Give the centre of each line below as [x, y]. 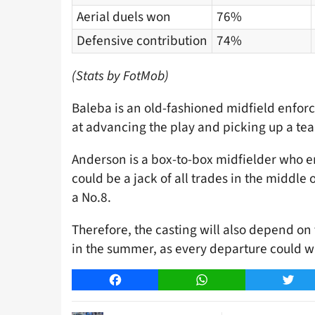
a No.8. [91, 198]
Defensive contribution [142, 40]
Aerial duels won [124, 17]
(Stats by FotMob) [120, 76]
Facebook [138, 280]
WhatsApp [226, 280]
